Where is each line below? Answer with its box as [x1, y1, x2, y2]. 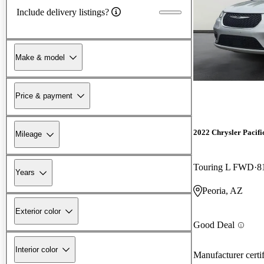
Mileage [15, 130, 42, 139]
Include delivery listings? [16, 6, 109, 17]
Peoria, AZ [202, 186, 243, 196]
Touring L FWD [193, 162, 254, 173]
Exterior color [15, 206, 61, 216]
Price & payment [15, 91, 72, 100]
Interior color [15, 245, 58, 254]
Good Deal [193, 220, 235, 230]
